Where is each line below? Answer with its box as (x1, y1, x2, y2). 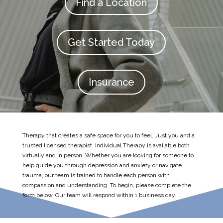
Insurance (88, 76, 134, 89)
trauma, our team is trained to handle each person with (22, 172, 170, 179)
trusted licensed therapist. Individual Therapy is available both (22, 142, 190, 149)
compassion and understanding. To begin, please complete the (22, 182, 191, 189)
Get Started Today (68, 36, 155, 49)
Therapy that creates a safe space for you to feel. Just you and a (22, 132, 195, 139)
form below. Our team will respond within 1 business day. (22, 192, 176, 199)
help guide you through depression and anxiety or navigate (22, 162, 182, 169)
